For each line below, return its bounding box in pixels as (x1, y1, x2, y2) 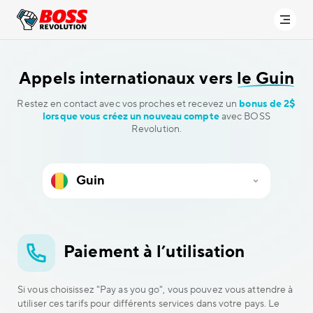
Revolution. (131, 123, 182, 136)
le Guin (237, 68, 294, 89)
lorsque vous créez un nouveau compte (43, 110, 219, 123)
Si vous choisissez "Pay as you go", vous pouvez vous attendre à (17, 284, 293, 296)
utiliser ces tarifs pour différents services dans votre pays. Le (17, 298, 280, 310)
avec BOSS (219, 110, 270, 123)
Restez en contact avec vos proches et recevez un (17, 98, 240, 110)
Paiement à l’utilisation (59, 240, 245, 263)
